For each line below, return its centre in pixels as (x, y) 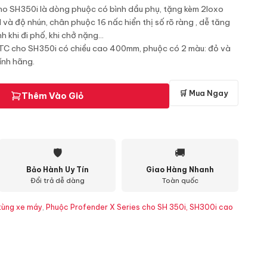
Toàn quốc (180, 181)
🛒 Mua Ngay (204, 93)
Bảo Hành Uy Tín (57, 170)
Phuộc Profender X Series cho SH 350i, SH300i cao (139, 207)
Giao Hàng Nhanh (180, 170)
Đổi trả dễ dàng (57, 181)
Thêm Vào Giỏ (52, 96)
